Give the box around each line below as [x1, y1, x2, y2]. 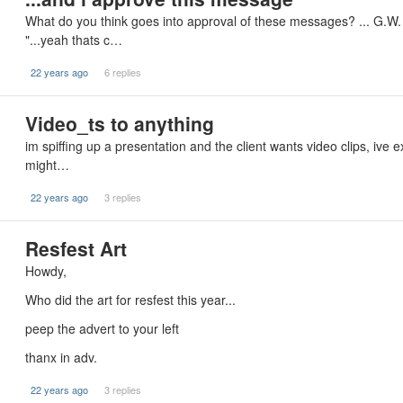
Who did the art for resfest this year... [25, 291, 236, 309]
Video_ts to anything [25, 110, 214, 137]
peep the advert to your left [25, 319, 179, 337]
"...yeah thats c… [25, 31, 122, 49]
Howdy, [25, 262, 67, 280]
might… [25, 156, 69, 174]
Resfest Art [25, 235, 127, 262]
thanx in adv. [25, 348, 97, 366]
